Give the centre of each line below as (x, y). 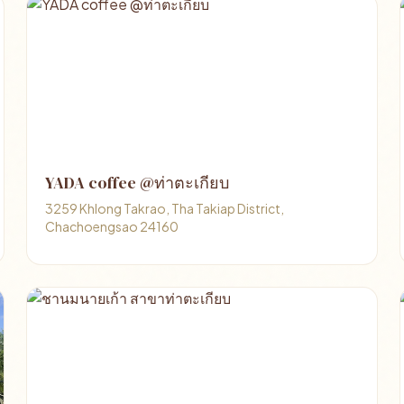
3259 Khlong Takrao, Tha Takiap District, (165, 208)
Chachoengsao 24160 (112, 226)
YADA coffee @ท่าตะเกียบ (138, 183)
